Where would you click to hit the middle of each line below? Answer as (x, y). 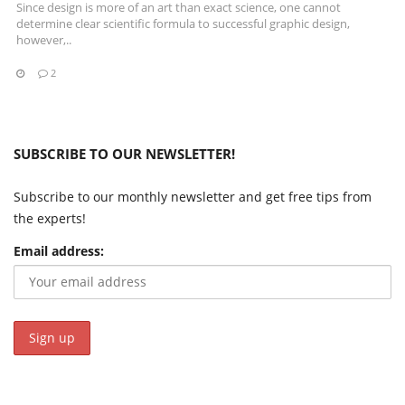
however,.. (44, 40)
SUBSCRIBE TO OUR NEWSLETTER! (124, 154)
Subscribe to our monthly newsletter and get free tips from (193, 197)
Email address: (59, 251)
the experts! (50, 219)
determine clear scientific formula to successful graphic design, (183, 24)
